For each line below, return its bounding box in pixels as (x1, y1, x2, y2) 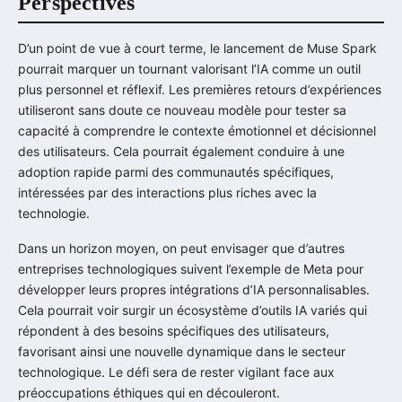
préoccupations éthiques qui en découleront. (18, 384, 280, 400)
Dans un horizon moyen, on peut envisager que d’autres (18, 240, 345, 256)
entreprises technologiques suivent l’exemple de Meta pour (18, 260, 363, 276)
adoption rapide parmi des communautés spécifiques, (18, 163, 334, 179)
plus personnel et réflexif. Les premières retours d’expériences (18, 81, 381, 97)
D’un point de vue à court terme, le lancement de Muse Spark (18, 39, 377, 56)
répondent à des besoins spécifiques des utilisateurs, (18, 322, 329, 338)
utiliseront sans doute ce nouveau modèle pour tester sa (18, 101, 346, 118)
